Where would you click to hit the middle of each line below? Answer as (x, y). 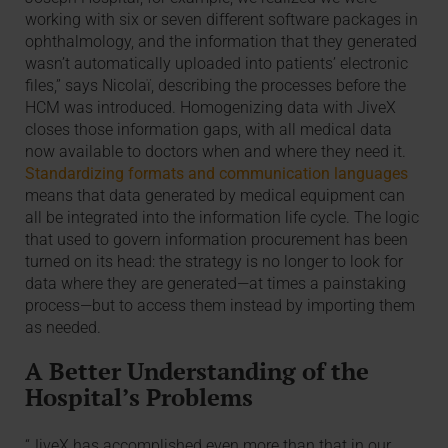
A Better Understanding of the (197, 370)
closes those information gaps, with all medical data (209, 129)
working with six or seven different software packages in (222, 19)
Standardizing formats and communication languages (217, 173)
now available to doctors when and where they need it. (216, 151)
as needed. (63, 327)
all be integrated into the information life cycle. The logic (222, 217)
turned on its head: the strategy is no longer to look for (214, 261)
